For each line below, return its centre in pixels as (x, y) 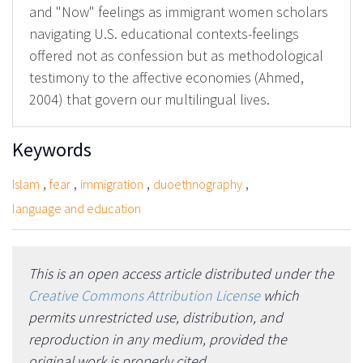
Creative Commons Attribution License (144, 296)
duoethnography (198, 184)
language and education (77, 209)
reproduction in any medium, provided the (158, 340)
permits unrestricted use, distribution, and (156, 318)
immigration (112, 184)
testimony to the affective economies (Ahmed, (167, 78)
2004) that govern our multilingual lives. (149, 100)
